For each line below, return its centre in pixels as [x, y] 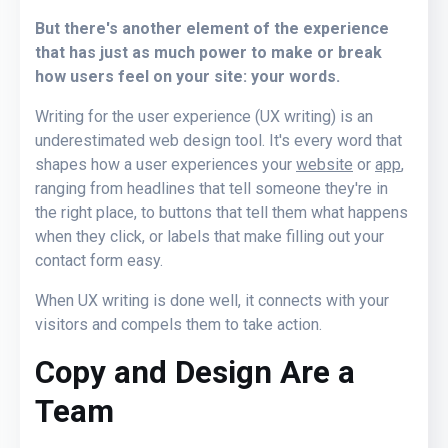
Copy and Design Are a [195, 372]
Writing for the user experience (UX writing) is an [204, 116]
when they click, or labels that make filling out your [209, 236]
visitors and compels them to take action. [178, 324]
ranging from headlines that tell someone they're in [211, 188]
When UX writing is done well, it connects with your [212, 300]
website [324, 164]
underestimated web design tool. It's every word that [218, 140]
